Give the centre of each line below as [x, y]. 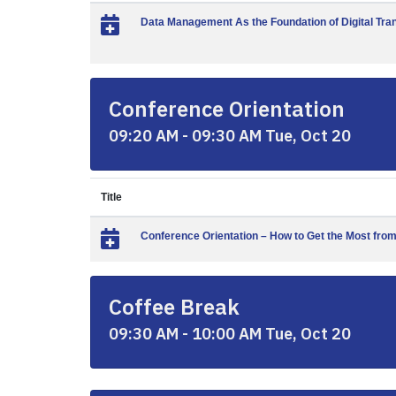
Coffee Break [174, 307]
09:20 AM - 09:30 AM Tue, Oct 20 [230, 136]
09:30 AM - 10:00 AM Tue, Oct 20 [230, 334]
